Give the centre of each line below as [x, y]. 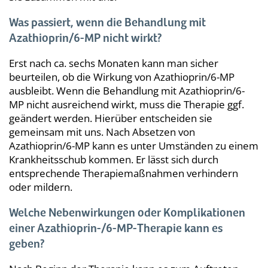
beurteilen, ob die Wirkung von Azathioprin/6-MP [122, 77]
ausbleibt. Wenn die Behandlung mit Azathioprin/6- [127, 90]
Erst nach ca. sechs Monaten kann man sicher [114, 63]
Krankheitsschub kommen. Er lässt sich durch [114, 159]
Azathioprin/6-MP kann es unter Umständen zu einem [134, 145]
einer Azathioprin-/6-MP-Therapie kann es [116, 229]
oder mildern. [41, 187]
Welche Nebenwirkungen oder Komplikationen [127, 213]
